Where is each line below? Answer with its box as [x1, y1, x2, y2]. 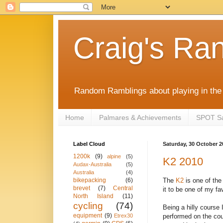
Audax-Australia [73, 161, 111, 168]
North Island [73, 193, 113, 200]
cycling [73, 201, 103, 212]
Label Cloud [73, 141, 105, 147]
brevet [73, 185, 90, 192]
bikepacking [73, 177, 106, 184]
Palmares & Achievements [99, 113, 181, 121]
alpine [107, 153, 121, 160]
